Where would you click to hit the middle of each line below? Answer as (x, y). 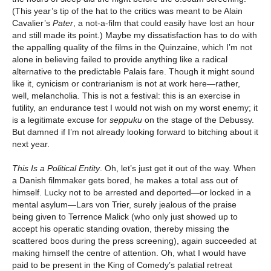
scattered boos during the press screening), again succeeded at (134, 241)
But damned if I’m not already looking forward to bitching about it (135, 132)
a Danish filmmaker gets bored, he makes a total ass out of (125, 181)
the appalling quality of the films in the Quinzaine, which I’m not (132, 47)
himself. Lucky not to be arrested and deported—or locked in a (132, 193)
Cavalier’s (32, 23)
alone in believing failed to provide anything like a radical (120, 60)
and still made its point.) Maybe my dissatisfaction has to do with (135, 35)
